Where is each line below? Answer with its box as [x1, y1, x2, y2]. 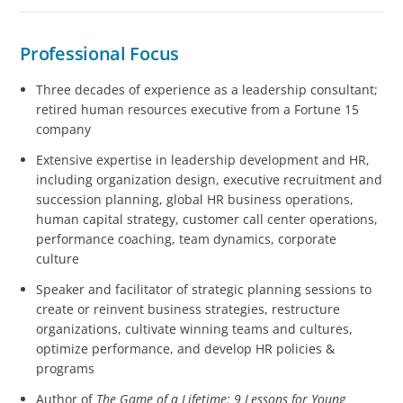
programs [36, 360, 95, 378]
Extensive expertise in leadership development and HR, [36, 151, 371, 169]
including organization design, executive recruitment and [36, 171, 383, 189]
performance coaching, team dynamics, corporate [36, 230, 337, 248]
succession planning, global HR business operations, [36, 191, 354, 209]
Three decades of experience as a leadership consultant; [36, 81, 379, 99]
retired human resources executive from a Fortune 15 [36, 101, 360, 119]
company [36, 121, 92, 139]
